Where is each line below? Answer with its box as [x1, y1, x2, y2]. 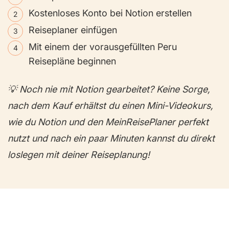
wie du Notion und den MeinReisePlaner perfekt [8, 116, 209, 127]
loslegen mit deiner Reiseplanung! [8, 149, 152, 160]
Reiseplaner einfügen [29, 24, 117, 35]
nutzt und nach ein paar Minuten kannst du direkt [8, 132, 215, 144]
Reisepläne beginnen [29, 55, 116, 66]
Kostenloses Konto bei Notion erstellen [29, 8, 192, 19]
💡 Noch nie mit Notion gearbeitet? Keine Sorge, [8, 83, 210, 95]
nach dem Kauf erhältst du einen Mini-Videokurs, [8, 100, 213, 111]
